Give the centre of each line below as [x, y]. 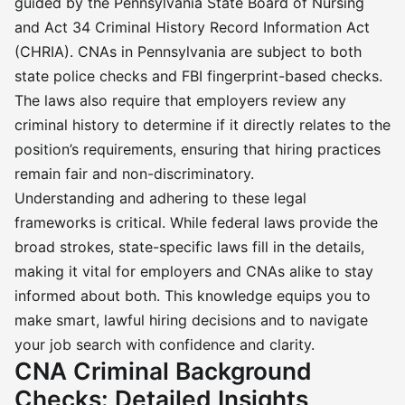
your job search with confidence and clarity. [165, 344]
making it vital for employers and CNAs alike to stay [194, 271]
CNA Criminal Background [163, 371]
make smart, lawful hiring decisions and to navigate [191, 320]
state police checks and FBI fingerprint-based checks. [198, 76]
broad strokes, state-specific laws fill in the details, [189, 247]
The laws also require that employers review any [180, 100]
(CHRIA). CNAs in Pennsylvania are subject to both [188, 52]
